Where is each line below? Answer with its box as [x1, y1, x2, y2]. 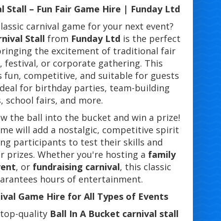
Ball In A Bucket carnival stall [50, 208, 179, 220]
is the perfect [120, 33, 181, 45]
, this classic [119, 161, 171, 173]
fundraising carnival [32, 161, 120, 173]
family [147, 148, 176, 161]
